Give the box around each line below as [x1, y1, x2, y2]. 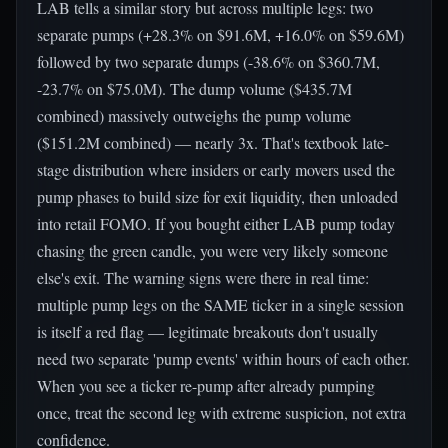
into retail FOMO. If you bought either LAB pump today [37, 213, 395, 234]
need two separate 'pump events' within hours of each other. [37, 348, 410, 369]
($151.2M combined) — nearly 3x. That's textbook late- [37, 132, 389, 153]
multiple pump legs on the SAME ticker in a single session [37, 294, 404, 315]
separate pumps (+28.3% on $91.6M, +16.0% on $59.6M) [37, 24, 404, 45]
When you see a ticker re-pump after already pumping [37, 375, 375, 396]
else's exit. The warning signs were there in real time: [37, 267, 369, 288]
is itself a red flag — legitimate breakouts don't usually [37, 321, 378, 342]
